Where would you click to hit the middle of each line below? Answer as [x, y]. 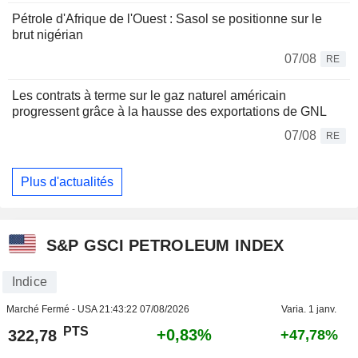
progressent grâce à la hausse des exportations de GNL [169, 112]
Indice [29, 282]
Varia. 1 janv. [309, 310]
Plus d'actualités [67, 181]
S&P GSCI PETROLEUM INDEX [165, 245]
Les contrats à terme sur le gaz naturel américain [149, 96]
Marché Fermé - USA [52, 310]
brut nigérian [48, 35]
